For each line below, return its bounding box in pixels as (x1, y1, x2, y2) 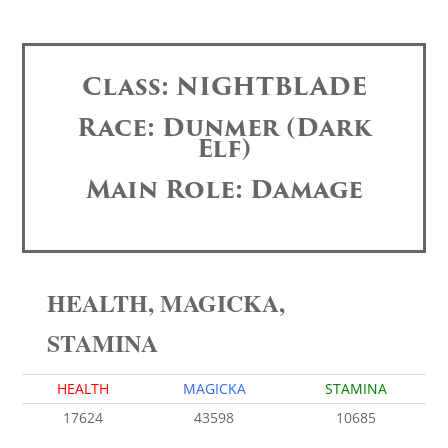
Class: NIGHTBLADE (81, 68, 367, 106)
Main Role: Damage (85, 171, 363, 209)
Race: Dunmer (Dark (76, 109, 372, 147)
